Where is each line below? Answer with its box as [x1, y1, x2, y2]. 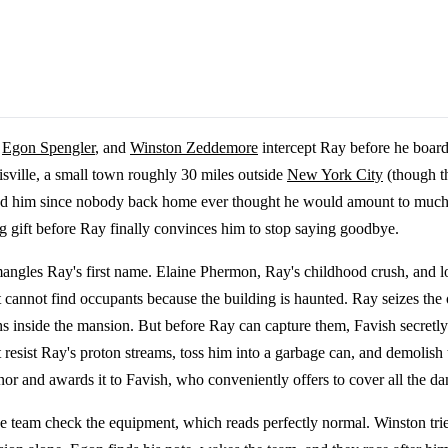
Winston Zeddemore [130, 139, 258, 157]
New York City [287, 166, 383, 184]
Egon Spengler [2, 139, 95, 157]
